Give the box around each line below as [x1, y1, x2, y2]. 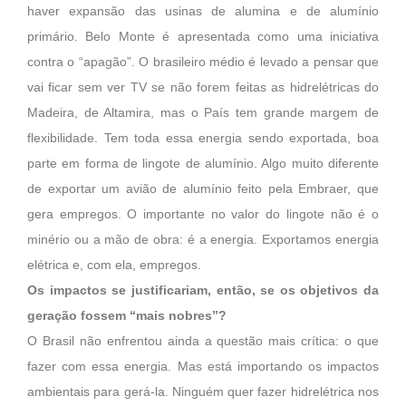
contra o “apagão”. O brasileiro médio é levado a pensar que [27, 55, 379, 70]
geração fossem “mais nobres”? [27, 309, 227, 324]
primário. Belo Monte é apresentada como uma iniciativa [27, 30, 379, 44]
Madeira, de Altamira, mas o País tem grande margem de [27, 106, 379, 121]
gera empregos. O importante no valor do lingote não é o [27, 208, 379, 222]
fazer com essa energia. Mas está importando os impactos [27, 360, 379, 374]
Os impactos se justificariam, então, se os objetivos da [27, 284, 379, 298]
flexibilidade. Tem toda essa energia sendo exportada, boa [27, 131, 379, 146]
